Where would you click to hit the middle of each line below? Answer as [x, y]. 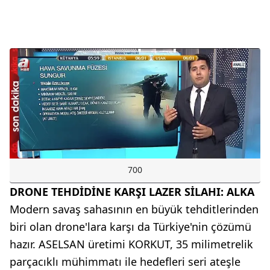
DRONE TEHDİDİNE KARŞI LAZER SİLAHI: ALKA [132, 192]
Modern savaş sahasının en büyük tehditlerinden [134, 209]
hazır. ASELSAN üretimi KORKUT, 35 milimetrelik [131, 244]
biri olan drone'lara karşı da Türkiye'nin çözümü [130, 227]
